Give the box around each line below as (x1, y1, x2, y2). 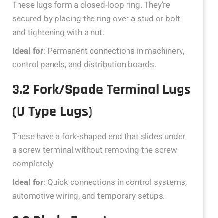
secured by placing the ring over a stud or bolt (12, 13, 180, 25)
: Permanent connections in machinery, (43, 45, 184, 57)
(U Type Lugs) (12, 102, 92, 121)
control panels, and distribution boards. (12, 58, 156, 71)
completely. (12, 158, 55, 170)
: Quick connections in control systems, (43, 176, 187, 188)
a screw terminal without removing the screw (12, 144, 177, 156)
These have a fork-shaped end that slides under (12, 130, 185, 143)
